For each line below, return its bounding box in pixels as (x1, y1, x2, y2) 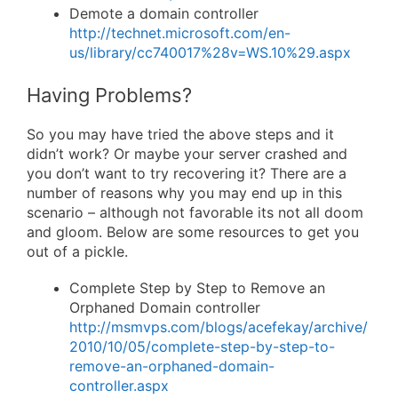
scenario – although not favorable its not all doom (27, 203, 363, 221)
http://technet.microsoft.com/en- (69, 23, 291, 42)
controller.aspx (69, 377, 169, 395)
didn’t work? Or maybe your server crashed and (27, 144, 347, 163)
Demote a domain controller (69, 4, 259, 22)
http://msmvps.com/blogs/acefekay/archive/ (69, 318, 368, 337)
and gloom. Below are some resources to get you (27, 222, 359, 241)
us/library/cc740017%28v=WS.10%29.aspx (69, 43, 351, 61)
